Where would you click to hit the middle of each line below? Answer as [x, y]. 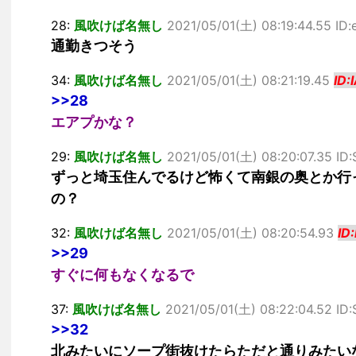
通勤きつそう [94, 46]
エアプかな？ [94, 122]
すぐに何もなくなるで [122, 275]
